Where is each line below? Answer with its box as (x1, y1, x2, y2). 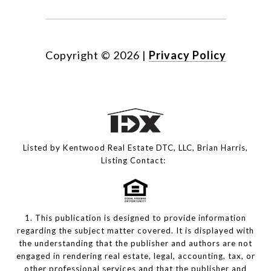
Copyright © (45, 48, 111, 62)
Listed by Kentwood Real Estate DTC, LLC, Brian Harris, (23, 143, 248, 153)
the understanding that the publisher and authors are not (19, 238, 252, 249)
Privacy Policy (148, 48, 226, 62)
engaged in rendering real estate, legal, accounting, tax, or (16, 251, 255, 261)
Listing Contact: (100, 155, 171, 166)
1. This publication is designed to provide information (25, 213, 246, 223)
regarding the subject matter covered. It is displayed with (17, 226, 254, 236)
